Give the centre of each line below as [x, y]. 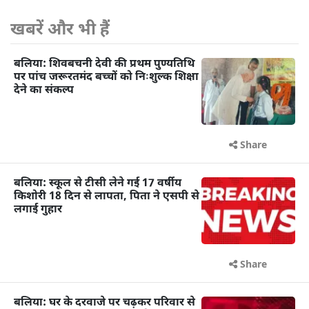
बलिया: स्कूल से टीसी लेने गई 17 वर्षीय [98, 183]
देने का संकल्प [44, 90]
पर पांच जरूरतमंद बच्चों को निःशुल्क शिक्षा [106, 77]
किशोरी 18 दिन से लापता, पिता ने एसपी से [107, 197]
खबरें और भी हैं [60, 30]
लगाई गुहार [38, 210]
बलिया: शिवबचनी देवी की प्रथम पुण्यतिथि [104, 64]
